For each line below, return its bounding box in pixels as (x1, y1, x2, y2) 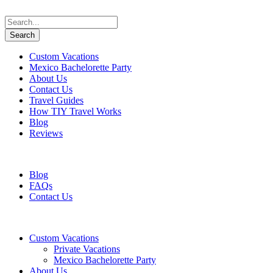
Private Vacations (54, 244, 120, 254)
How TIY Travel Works (29, 106, 121, 116)
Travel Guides (29, 95, 83, 105)
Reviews (29, 128, 63, 138)
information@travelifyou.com (115, 150, 219, 159)
